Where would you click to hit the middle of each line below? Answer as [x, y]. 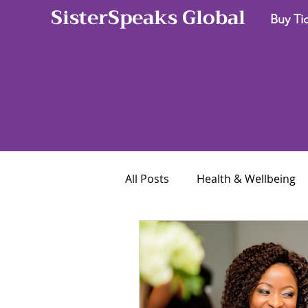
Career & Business [200, 234]
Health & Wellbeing [246, 179]
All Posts [147, 179]
